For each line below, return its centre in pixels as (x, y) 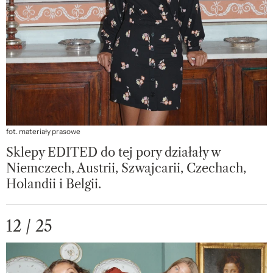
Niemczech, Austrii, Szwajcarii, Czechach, (126, 168)
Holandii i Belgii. (54, 184)
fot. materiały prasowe (43, 132)
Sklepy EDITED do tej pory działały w (113, 153)
